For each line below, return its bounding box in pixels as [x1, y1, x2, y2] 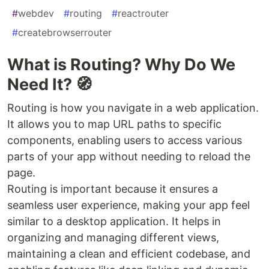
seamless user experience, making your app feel [7, 199, 250, 212]
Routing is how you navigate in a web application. [7, 101, 259, 115]
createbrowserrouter [18, 26, 112, 39]
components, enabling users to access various [7, 134, 242, 147]
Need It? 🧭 [7, 74, 92, 95]
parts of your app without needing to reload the [7, 150, 250, 163]
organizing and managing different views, [7, 231, 219, 244]
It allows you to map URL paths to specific [7, 118, 222, 131]
